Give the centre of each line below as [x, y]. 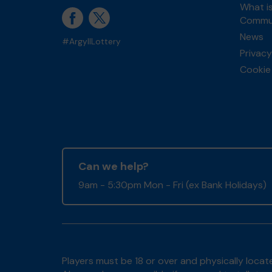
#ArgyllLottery [91, 42]
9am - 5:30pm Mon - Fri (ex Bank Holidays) [172, 185]
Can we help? [114, 166]
